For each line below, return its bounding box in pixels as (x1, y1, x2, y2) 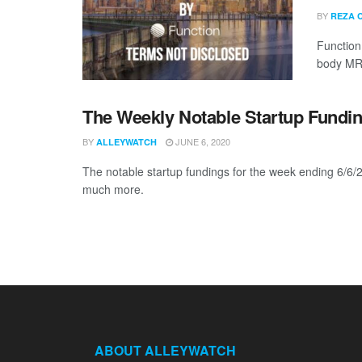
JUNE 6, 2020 (173, 134, 230, 148)
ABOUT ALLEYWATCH (95, 340, 236, 360)
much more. (82, 180, 144, 197)
